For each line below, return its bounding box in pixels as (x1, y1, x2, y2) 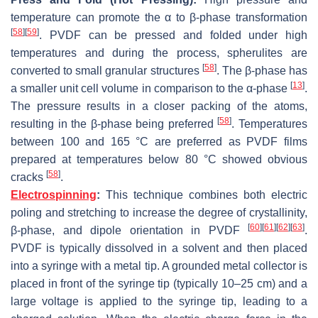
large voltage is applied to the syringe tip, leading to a (11, 295, 307, 307)
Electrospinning (11, 188, 97, 201)
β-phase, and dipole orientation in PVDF (11, 224, 248, 236)
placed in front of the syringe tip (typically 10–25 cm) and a (11, 277, 307, 290)
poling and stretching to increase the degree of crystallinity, (11, 206, 307, 219)
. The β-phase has (216, 64, 307, 77)
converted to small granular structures (11, 64, 202, 77)
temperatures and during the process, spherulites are (11, 46, 307, 59)
